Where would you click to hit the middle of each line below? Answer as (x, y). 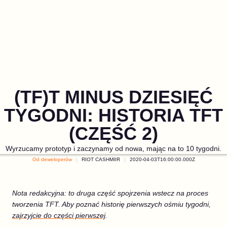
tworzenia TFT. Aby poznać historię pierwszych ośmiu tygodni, (111, 204)
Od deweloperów (52, 159)
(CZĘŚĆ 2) (113, 134)
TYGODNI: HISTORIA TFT (113, 115)
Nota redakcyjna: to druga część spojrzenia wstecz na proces (110, 193)
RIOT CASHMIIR (101, 159)
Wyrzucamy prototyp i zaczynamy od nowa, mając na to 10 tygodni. (113, 148)
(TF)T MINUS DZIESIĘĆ (113, 97)
